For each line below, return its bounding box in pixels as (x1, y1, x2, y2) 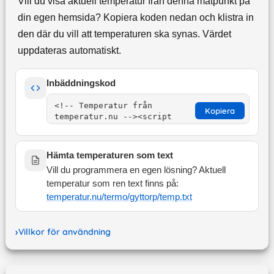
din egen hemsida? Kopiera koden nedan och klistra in (17, 12, 254, 23)
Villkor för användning (18, 226, 111, 238)
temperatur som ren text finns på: (46, 179, 179, 189)
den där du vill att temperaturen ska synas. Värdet (17, 29, 231, 40)
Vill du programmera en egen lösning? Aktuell (46, 165, 226, 176)
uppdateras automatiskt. (17, 45, 121, 56)
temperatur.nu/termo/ (46, 192, 130, 202)
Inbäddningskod (46, 78, 116, 89)
